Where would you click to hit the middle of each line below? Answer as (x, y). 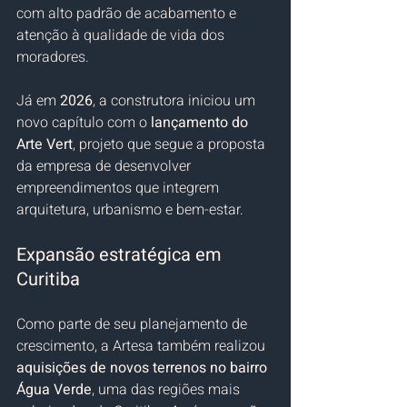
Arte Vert (45, 144)
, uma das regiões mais (168, 389)
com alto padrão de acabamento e (128, 13)
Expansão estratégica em (121, 254)
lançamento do (201, 122)
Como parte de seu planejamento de (134, 324)
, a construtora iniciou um (176, 100)
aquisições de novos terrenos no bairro (144, 367)
